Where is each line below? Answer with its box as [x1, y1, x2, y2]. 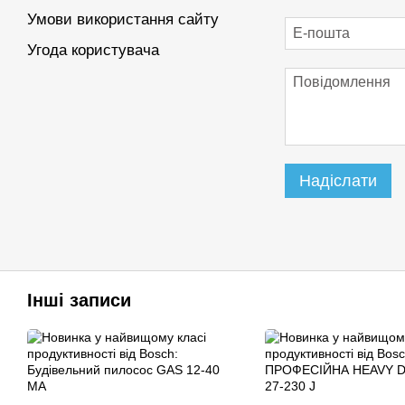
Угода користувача [27, 42, 159, 59]
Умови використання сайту [27, 11, 219, 28]
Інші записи [27, 290, 131, 311]
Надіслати [299, 172, 377, 191]
